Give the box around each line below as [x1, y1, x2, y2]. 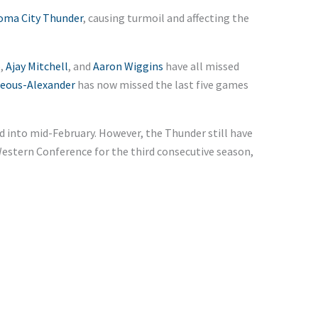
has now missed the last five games [75, 77, 248, 92]
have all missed [163, 58, 239, 73]
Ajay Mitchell [5, 58, 68, 73]
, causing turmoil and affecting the [82, 10, 249, 25]
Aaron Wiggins [92, 58, 163, 73]
